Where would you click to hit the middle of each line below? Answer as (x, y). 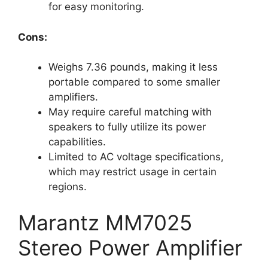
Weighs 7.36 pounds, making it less (133, 67)
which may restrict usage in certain (133, 172)
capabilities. (77, 142)
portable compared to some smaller (134, 82)
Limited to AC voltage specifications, (136, 157)
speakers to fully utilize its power (127, 127)
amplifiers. (73, 97)
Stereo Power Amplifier (130, 247)
